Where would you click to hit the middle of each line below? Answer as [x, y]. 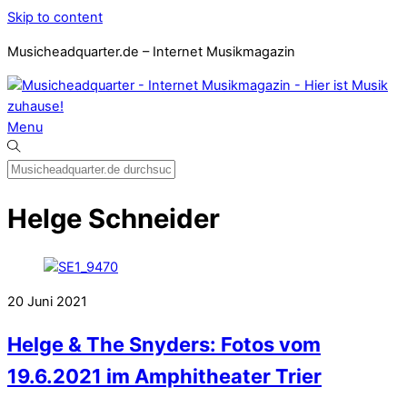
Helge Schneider [114, 218]
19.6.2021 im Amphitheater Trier [164, 377]
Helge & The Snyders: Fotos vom [164, 345]
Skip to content [55, 17]
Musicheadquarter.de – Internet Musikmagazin [151, 51]
